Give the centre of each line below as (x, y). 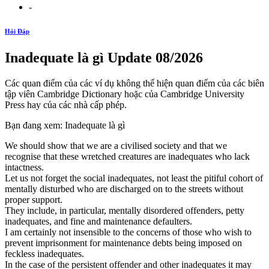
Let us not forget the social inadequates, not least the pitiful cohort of (134, 178)
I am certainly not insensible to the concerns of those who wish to (128, 232)
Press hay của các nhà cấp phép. (66, 104)
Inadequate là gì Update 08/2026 (104, 57)
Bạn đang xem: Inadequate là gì (65, 125)
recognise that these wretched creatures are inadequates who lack (127, 156)
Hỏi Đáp (17, 31)
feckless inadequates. (44, 253)
